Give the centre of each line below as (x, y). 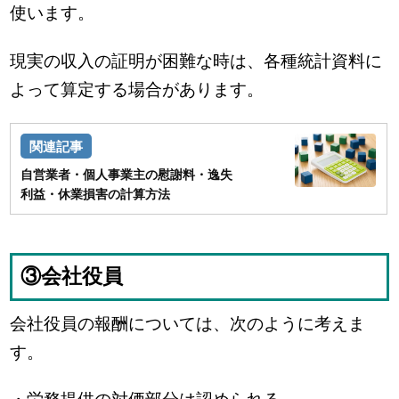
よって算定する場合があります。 (137, 89)
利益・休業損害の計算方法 (96, 195)
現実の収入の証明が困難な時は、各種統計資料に (196, 61)
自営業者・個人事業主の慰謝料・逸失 (127, 175)
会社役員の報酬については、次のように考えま (188, 324)
